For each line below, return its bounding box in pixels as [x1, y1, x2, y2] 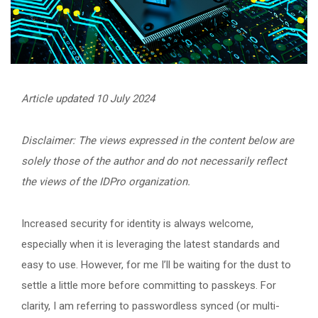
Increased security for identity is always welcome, [21, 216, 253, 230]
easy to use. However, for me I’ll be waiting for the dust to [21, 258, 291, 271]
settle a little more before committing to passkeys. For [21, 278, 276, 292]
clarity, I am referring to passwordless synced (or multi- [21, 299, 280, 312]
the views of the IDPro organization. [21, 175, 190, 188]
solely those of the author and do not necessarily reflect [21, 154, 287, 168]
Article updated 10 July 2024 [21, 92, 155, 105]
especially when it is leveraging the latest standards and [21, 237, 280, 251]
